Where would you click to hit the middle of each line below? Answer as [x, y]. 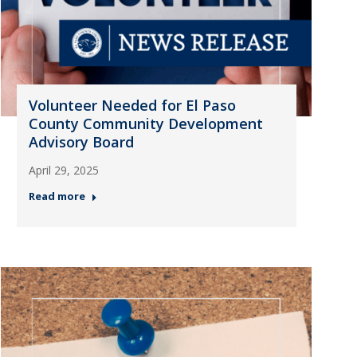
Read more [57, 196]
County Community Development [145, 124]
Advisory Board [81, 142]
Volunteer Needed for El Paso [132, 105]
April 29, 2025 [63, 170]
